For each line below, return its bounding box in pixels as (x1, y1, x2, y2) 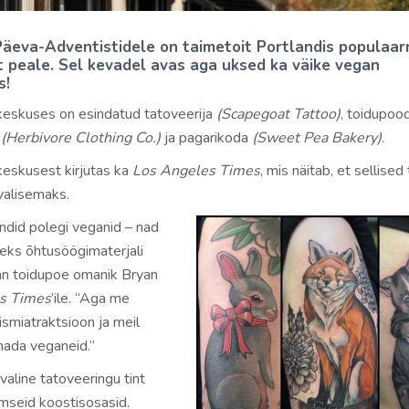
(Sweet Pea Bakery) (252, 128, 382, 149)
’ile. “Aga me (51, 288, 130, 309)
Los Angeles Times (132, 161, 260, 182)
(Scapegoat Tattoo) (216, 104, 341, 125)
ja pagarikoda (161, 128, 252, 149)
